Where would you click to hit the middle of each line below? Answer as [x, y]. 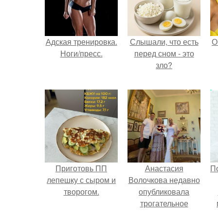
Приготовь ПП [81, 168]
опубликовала [164, 191]
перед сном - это [164, 53]
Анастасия [164, 168]
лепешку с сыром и [81, 180]
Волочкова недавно [164, 180]
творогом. [81, 191]
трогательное [164, 203]
